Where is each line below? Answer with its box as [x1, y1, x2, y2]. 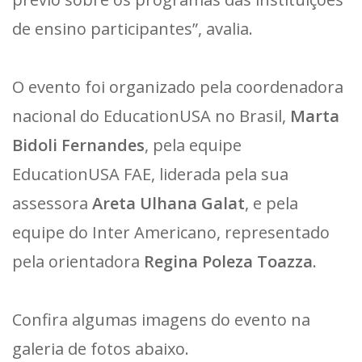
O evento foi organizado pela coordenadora [12, 75, 343, 98]
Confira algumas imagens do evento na [12, 308, 310, 330]
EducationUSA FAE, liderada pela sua [12, 162, 288, 185]
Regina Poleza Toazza [144, 250, 313, 272]
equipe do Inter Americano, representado [12, 221, 330, 243]
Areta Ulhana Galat [92, 192, 245, 214]
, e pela [245, 192, 298, 214]
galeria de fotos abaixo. [12, 337, 189, 360]
